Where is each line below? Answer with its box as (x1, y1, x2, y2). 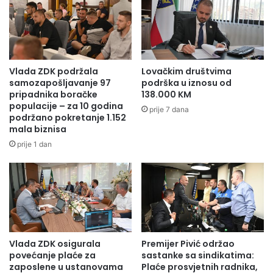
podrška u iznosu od (141, 77, 232, 90)
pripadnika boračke (9, 88, 97, 101)
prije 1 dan (17, 140, 52, 149)
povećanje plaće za (9, 249, 96, 261)
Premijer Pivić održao (141, 237, 235, 250)
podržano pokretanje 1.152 (9, 112, 126, 124)
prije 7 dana (149, 105, 189, 115)
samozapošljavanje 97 (9, 77, 111, 90)
